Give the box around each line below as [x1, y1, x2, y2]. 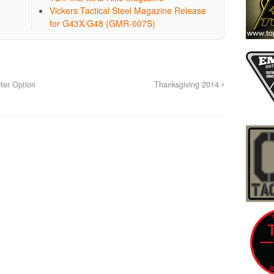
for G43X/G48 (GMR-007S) [50, 17, 156, 29]
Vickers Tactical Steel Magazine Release [50, 4, 207, 17]
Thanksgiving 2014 [154, 78, 221, 90]
